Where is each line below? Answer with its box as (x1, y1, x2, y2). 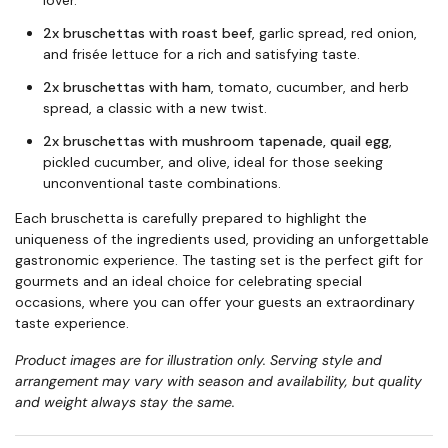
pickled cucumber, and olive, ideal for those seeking (43, 153, 383, 171)
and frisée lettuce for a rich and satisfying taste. (43, 45, 360, 63)
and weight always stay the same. (15, 393, 235, 411)
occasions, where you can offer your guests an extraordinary (15, 293, 415, 311)
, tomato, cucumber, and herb (211, 78, 409, 96)
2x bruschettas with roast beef (43, 24, 252, 42)
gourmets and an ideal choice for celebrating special (15, 272, 362, 290)
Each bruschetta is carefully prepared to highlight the (15, 209, 367, 227)
